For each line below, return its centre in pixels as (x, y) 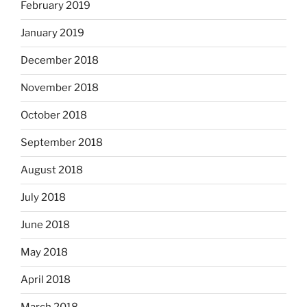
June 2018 (45, 225)
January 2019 (52, 33)
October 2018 (54, 115)
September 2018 (62, 143)
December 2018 (60, 61)
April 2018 (46, 280)
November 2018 (60, 88)
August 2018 (52, 170)
